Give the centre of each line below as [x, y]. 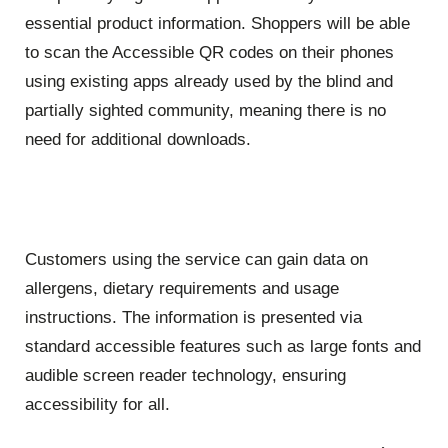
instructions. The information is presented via [193, 318]
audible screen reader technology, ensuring [185, 376]
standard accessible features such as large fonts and [223, 347]
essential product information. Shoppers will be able [217, 24]
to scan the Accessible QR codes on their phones [209, 53]
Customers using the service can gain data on [196, 260]
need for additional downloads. [138, 140]
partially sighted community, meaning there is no [205, 111]
